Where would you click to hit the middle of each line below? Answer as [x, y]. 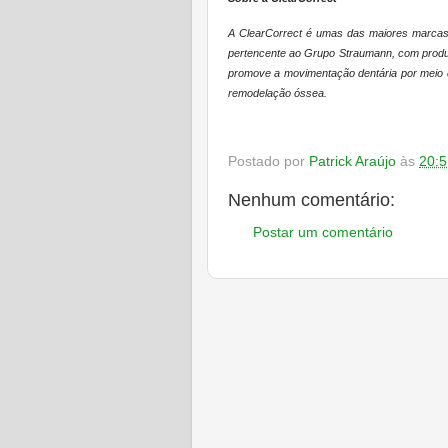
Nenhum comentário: [311, 199]
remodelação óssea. [277, 92]
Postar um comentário [323, 233]
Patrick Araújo [352, 161]
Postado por [268, 161]
